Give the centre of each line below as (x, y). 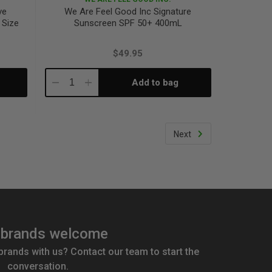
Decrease (71, 83)
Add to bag (155, 82)
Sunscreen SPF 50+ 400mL (128, 23)
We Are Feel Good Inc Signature (128, 11)
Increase (102, 83)
